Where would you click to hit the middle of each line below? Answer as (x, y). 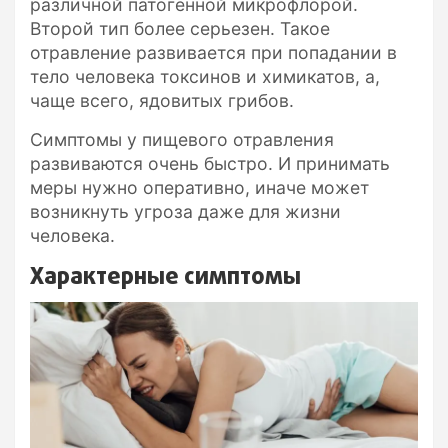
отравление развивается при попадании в (213, 52)
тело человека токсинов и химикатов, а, (205, 76)
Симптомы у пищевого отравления (182, 139)
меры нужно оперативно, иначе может (199, 187)
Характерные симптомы (165, 277)
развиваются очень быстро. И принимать (210, 163)
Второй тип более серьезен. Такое (180, 28)
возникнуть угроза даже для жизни (185, 211)
